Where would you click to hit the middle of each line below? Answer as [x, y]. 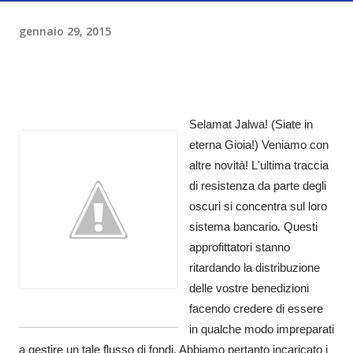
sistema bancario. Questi [253, 227]
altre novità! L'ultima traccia [259, 165]
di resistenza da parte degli [258, 186]
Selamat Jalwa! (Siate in [251, 124]
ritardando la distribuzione [255, 268]
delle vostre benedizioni [249, 288]
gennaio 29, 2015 [65, 31]
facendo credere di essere [256, 308]
